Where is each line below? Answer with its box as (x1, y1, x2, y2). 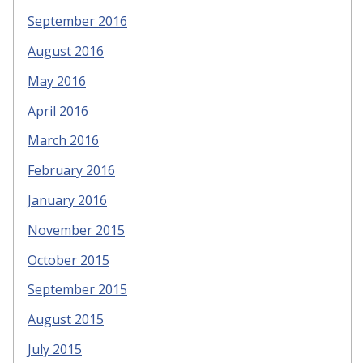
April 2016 (28, 101, 88, 120)
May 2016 (28, 71, 86, 90)
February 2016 (28, 161, 115, 180)
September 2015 (28, 280, 127, 299)
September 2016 (28, 12, 127, 31)
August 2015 (28, 310, 104, 329)
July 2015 (28, 340, 82, 358)
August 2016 (28, 41, 104, 60)
